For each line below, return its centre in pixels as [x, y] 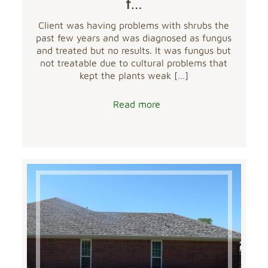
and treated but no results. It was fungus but [134, 51]
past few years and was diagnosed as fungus [134, 38]
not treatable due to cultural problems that [134, 63]
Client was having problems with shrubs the [134, 25]
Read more [137, 104]
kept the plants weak [125, 76]
